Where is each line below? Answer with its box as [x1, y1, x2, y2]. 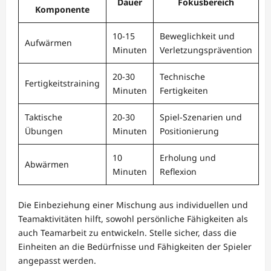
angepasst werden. [18, 254, 96, 266]
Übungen [25, 125, 63, 137]
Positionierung [160, 125, 219, 137]
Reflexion [160, 165, 197, 177]
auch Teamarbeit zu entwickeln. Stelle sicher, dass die [18, 226, 237, 238]
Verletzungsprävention [160, 44, 252, 56]
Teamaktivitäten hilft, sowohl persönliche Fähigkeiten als [18, 212, 248, 224]
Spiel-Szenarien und [160, 111, 242, 123]
